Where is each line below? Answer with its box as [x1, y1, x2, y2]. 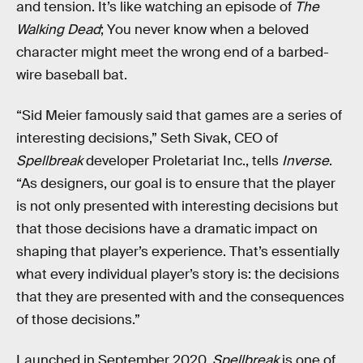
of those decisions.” [16, 311, 140, 329]
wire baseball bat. [16, 66, 127, 84]
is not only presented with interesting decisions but [16, 198, 339, 216]
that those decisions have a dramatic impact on [16, 220, 318, 238]
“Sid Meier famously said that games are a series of [16, 107, 342, 125]
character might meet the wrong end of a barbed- [16, 44, 329, 62]
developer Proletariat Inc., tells [86, 152, 282, 170]
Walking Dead [16, 21, 100, 39]
